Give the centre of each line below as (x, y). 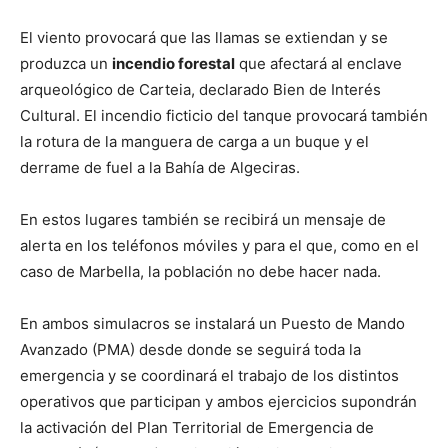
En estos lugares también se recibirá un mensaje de (203, 219)
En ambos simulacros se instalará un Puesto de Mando (212, 323)
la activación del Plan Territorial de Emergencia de (197, 427)
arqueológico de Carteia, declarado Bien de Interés (200, 89)
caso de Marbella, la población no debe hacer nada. (200, 271)
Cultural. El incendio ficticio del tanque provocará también (224, 115)
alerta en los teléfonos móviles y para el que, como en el (219, 245)
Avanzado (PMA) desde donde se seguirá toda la (190, 349)
